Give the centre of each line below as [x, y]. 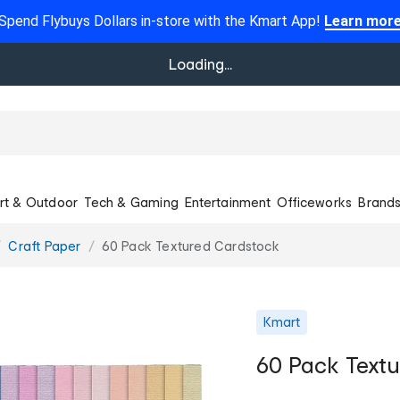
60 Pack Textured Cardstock [190, 246]
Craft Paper [45, 246]
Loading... [200, 64]
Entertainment [228, 202]
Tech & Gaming [131, 202]
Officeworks [315, 202]
